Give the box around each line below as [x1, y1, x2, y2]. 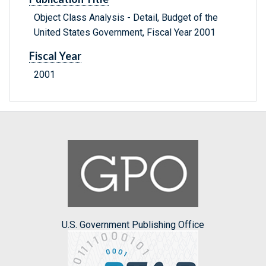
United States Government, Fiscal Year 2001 [34, 27, 216, 39]
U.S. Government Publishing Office [62, 218, 204, 230]
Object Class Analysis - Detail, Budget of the [34, 12, 218, 24]
